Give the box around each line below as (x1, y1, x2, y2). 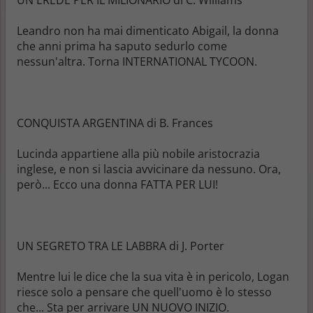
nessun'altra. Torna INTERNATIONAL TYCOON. (17, 53, 257, 69)
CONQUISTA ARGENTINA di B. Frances (17, 115, 213, 131)
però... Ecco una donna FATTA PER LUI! (17, 176, 218, 192)
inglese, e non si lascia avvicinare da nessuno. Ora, (17, 161, 281, 177)
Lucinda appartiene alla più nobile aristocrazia (17, 145, 260, 161)
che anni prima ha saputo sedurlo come (17, 38, 227, 54)
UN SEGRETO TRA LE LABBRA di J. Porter (17, 238, 224, 254)
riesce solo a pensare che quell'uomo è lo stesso (17, 284, 272, 300)
